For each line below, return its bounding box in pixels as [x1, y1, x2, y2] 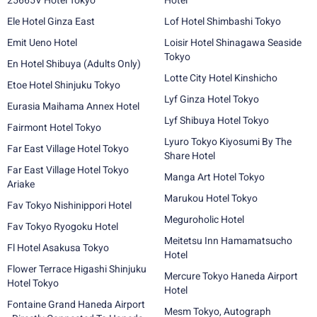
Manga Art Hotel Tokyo [164, 171, 265, 183]
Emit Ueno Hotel [7, 37, 77, 48]
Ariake [7, 178, 35, 190]
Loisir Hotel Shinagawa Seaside [164, 37, 301, 48]
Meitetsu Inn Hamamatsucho [164, 235, 292, 246]
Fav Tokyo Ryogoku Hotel [7, 221, 118, 232]
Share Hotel [164, 150, 215, 161]
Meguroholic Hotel [164, 214, 244, 225]
